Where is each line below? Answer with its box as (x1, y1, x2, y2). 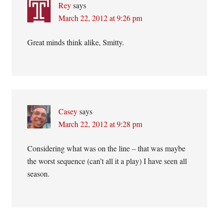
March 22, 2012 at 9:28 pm (58, 119, 143, 129)
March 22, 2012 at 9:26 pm (58, 13, 143, 23)
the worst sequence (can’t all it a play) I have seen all (27, 156, 187, 166)
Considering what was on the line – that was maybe (27, 143, 186, 153)
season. (27, 168, 50, 179)
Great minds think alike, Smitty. (27, 37, 125, 47)
